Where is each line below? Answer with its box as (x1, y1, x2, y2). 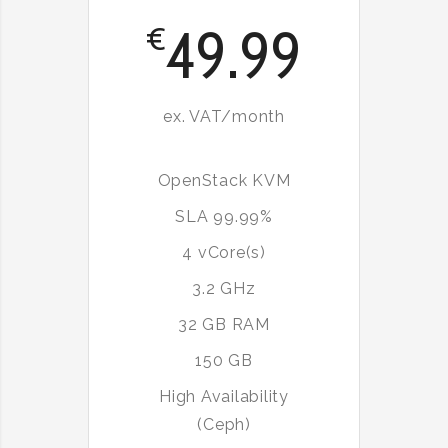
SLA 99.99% (175, 207, 273, 227)
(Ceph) (197, 415, 251, 435)
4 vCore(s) (182, 243, 266, 263)
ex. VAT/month (163, 107, 285, 127)
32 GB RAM (178, 315, 270, 335)
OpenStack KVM (157, 171, 291, 191)
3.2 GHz (192, 279, 256, 299)
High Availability (159, 387, 289, 407)
